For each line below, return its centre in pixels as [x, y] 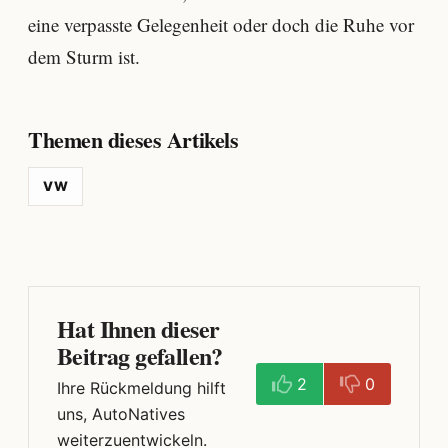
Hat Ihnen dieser [138, 328]
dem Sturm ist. [84, 57]
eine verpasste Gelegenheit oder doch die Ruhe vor [221, 25]
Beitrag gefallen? [140, 355]
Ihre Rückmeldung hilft [141, 387]
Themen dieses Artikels [133, 140]
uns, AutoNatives [121, 413]
